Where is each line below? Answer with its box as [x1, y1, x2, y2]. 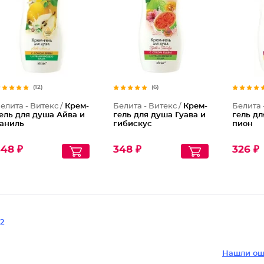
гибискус [113, 120, 153, 128]
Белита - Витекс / [113, 103, 184, 110]
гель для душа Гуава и [113, 111, 206, 119]
